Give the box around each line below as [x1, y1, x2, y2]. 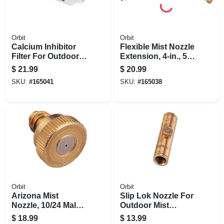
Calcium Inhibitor [11, 42, 76, 51]
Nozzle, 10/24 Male [11, 200, 80, 209]
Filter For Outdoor [11, 51, 79, 60]
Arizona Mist [11, 191, 58, 200]
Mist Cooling [11, 61, 59, 70]
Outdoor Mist [119, 200, 169, 209]
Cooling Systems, [119, 210, 187, 219]
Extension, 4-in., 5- [119, 51, 189, 60]
